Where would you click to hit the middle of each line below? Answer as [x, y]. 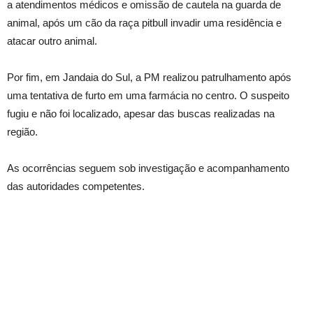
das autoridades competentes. [76, 186]
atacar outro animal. [52, 41]
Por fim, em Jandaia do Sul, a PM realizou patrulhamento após [149, 77]
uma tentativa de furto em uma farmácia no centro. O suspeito [148, 95]
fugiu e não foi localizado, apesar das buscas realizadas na [141, 113]
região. [22, 131]
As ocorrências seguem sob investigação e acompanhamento [148, 168]
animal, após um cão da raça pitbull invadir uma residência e [144, 22]
